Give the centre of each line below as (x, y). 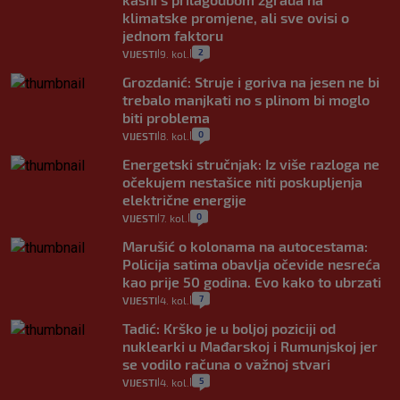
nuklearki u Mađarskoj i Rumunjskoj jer (250, 346)
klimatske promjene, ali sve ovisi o (236, 18)
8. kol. (175, 136)
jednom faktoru (173, 36)
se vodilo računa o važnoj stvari (226, 364)
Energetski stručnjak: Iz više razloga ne (251, 164)
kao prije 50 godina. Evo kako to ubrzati (252, 282)
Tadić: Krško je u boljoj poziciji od (229, 329)
